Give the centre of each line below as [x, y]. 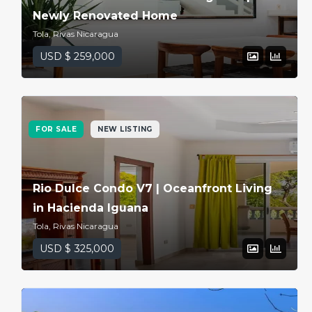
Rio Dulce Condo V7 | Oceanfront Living [153, 188]
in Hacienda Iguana [91, 208]
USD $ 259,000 [77, 57]
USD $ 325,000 [77, 249]
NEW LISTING [125, 129]
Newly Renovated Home [105, 16]
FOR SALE [56, 129]
